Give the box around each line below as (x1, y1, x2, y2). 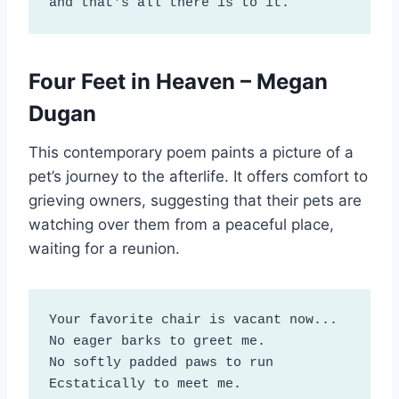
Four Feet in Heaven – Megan (28, 69, 328, 95)
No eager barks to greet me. (48, 333, 265, 349)
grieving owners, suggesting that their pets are (28, 191, 362, 210)
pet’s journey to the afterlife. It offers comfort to (28, 167, 368, 186)
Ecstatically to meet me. (48, 376, 241, 392)
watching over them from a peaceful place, (28, 216, 334, 234)
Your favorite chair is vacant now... (48, 312, 338, 328)
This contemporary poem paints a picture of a (28, 143, 354, 162)
